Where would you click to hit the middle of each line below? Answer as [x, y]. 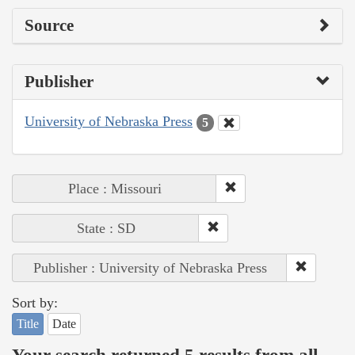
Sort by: [35, 302]
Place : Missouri [115, 188]
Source [49, 26]
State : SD [106, 228]
